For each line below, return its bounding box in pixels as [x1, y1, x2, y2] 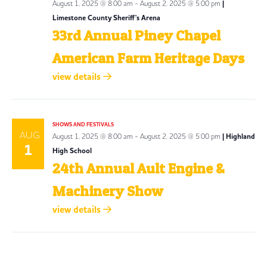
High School [52, 145, 92, 156]
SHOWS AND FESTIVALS [52, 120, 114, 128]
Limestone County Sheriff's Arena [52, 13, 160, 23]
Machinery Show [52, 182, 163, 200]
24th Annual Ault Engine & [52, 159, 225, 177]
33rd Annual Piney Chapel [52, 26, 221, 44]
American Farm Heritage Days [52, 49, 244, 67]
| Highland [222, 131, 255, 141]
